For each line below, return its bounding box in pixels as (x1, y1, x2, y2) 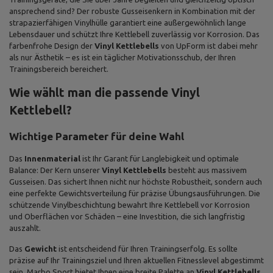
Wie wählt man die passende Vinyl (9, 86, 200, 99)
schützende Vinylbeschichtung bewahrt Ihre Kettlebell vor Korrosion (9, 200, 250, 209)
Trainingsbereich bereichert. (9, 65, 108, 73)
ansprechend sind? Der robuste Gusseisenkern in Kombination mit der (9, 7, 255, 15)
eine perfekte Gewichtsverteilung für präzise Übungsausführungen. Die (9, 189, 260, 197)
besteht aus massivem (166, 166, 247, 174)
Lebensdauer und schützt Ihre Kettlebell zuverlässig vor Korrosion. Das (9, 30, 260, 38)
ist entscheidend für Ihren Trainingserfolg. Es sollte (57, 244, 238, 253)
